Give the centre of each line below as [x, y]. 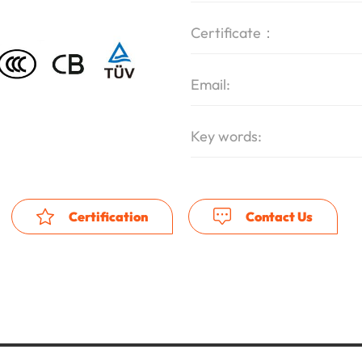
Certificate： [233, 33]
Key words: [226, 136]
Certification [107, 217]
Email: [210, 84]
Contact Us [278, 217]
